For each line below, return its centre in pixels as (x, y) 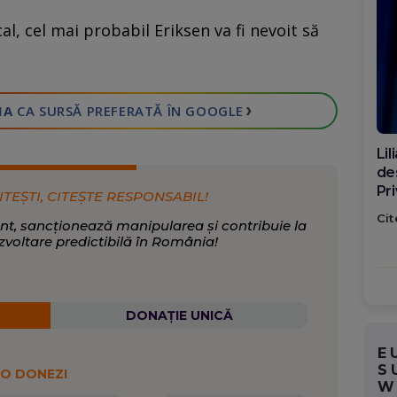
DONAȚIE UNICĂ (179, 316)
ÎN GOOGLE (204, 111)
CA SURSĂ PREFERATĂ (88, 111)
